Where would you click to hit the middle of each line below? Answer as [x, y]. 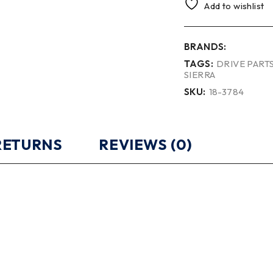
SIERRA [200, 74]
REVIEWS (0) [146, 144]
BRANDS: [205, 46]
